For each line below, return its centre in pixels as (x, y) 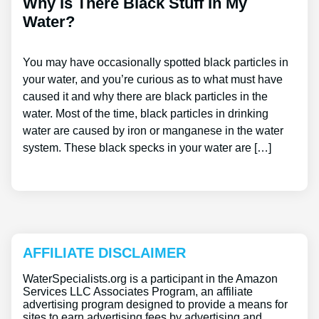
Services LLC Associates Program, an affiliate (138, 292)
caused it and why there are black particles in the (145, 96)
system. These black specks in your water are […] (147, 147)
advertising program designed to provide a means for (155, 305)
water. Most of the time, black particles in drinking (146, 113)
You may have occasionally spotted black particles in (156, 62)
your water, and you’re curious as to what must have (153, 79)
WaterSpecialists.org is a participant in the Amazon (150, 279)
